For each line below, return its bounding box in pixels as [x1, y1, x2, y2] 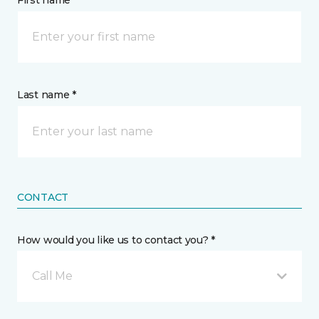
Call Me [32, 269, 73, 283]
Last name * [17, 88, 76, 101]
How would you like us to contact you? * [17, 234, 216, 246]
